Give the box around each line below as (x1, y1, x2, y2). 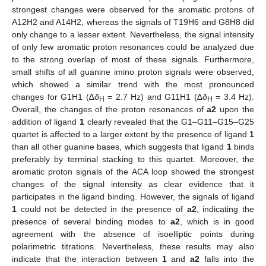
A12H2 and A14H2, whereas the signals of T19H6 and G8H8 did (12, 17, 254, 27)
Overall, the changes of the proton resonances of (12, 104, 207, 114)
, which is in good (179, 216, 255, 226)
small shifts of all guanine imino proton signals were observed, (12, 66, 254, 77)
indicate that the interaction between (12, 254, 162, 264)
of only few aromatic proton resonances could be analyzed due (12, 42, 254, 52)
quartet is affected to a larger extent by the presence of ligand (12, 129, 249, 139)
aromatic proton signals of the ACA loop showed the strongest (12, 166, 254, 176)
